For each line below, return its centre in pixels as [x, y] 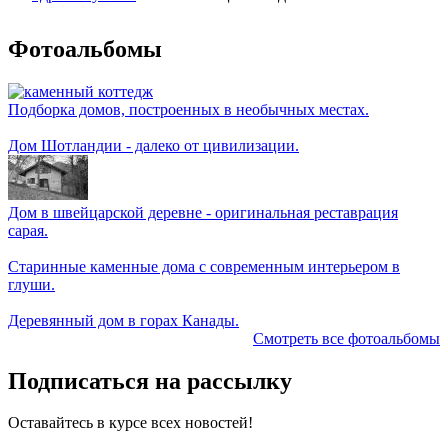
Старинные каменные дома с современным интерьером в [204, 266]
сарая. [28, 230]
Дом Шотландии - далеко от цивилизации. [153, 145]
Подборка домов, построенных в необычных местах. [188, 109]
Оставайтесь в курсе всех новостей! [130, 423]
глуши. [31, 284]
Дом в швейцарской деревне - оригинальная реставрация [203, 212]
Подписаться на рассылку [150, 380]
